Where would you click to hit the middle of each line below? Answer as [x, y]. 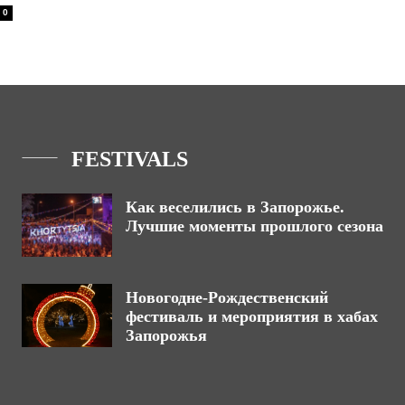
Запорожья [166, 335]
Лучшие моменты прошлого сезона [254, 226]
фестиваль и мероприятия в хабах [252, 316]
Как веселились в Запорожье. [235, 207]
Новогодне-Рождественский [227, 297]
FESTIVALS [130, 159]
